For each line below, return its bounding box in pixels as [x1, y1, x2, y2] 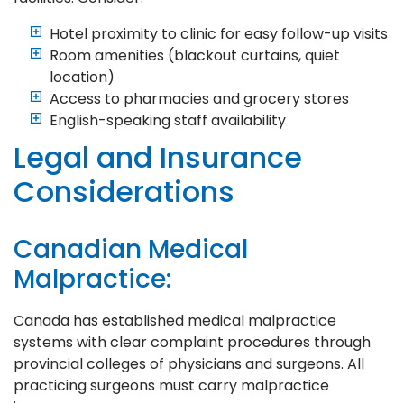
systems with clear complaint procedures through [14, 331, 371, 353]
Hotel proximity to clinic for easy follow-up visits [50, 23, 388, 44]
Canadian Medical [14, 231, 248, 267]
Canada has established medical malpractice [14, 309, 336, 331]
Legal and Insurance [14, 136, 302, 178]
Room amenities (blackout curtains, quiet [50, 44, 340, 66]
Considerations [14, 170, 234, 212]
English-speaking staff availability [50, 109, 286, 131]
